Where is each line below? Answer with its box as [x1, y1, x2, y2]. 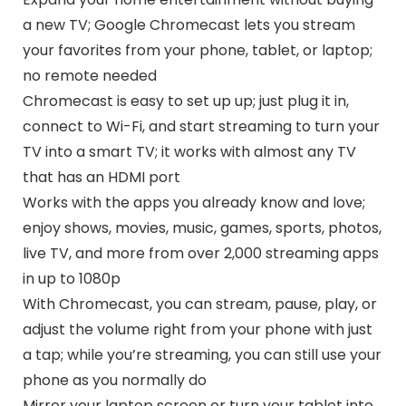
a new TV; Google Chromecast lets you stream [22, 14, 355, 35]
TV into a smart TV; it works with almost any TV [22, 140, 356, 162]
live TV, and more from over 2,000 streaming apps [22, 242, 379, 264]
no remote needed [22, 64, 157, 86]
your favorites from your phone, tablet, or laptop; [22, 39, 372, 61]
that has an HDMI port [22, 166, 180, 188]
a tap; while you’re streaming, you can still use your [22, 343, 382, 365]
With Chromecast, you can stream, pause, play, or [22, 293, 377, 314]
